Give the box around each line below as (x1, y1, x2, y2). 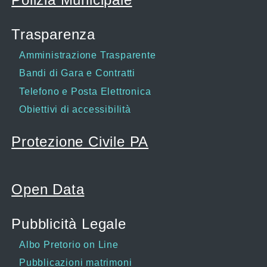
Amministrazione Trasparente (19, 49, 156, 60)
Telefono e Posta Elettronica (19, 86, 151, 97)
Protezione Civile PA (11, 133, 149, 150)
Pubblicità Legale (11, 215, 126, 232)
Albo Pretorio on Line (19, 239, 119, 250)
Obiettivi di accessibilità (19, 104, 131, 115)
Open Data (11, 181, 85, 197)
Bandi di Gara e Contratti (19, 68, 135, 79)
